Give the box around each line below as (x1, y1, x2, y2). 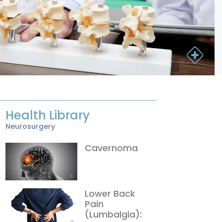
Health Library (5, 107, 90, 123)
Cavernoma (85, 141, 138, 154)
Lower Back (85, 187, 135, 200)
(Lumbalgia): (85, 208, 142, 221)
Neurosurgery (5, 121, 55, 131)
